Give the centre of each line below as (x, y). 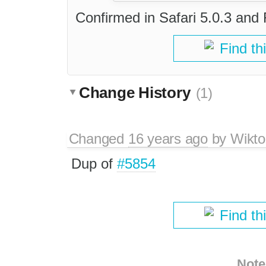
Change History (137, 92)
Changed (98, 138)
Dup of (94, 163)
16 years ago (168, 138)
